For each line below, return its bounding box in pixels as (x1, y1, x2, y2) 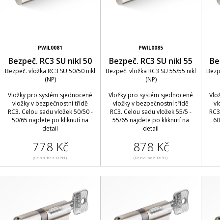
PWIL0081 (38, 44, 62, 51)
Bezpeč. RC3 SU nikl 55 (109, 55, 192, 66)
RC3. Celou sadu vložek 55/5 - (110, 108, 192, 116)
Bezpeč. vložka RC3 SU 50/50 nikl (5, 67, 95, 75)
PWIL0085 (138, 44, 163, 51)
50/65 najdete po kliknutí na (12, 116, 88, 124)
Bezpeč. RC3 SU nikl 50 (8, 55, 92, 66)
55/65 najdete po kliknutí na (112, 116, 189, 124)
